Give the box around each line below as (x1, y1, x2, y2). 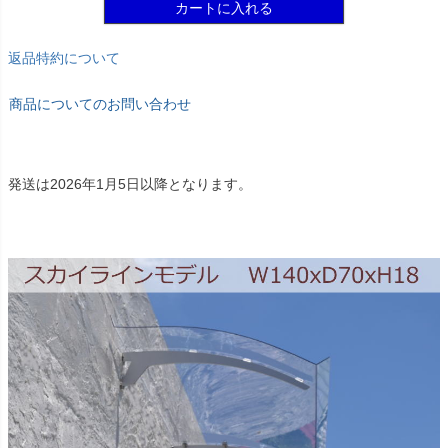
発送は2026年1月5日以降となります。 (8, 176, 252, 193)
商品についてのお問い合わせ (9, 96, 191, 113)
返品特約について (8, 50, 120, 67)
